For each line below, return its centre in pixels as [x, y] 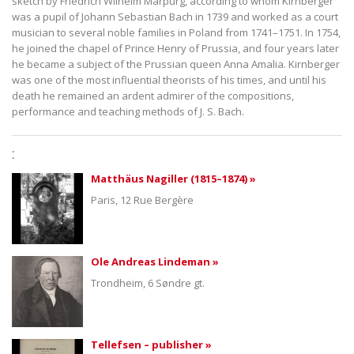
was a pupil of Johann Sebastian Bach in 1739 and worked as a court [175, 16]
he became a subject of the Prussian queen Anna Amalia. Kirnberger [176, 64]
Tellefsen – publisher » [151, 344]
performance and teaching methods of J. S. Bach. [128, 111]
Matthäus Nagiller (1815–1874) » [173, 178]
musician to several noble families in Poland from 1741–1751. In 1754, [176, 32]
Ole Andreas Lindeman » [155, 261]
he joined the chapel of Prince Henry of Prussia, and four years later [175, 48]
